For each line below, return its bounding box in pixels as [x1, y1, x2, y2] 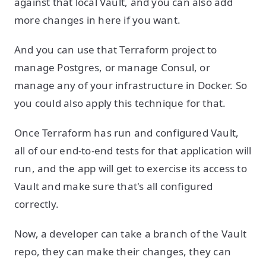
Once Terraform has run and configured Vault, [14, 126, 239, 140]
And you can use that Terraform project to [14, 43, 217, 56]
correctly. [14, 197, 62, 211]
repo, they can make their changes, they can [14, 245, 232, 258]
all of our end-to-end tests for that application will [14, 144, 252, 157]
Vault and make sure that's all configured [14, 179, 213, 193]
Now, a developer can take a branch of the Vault [14, 227, 246, 240]
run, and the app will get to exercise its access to [14, 161, 247, 175]
